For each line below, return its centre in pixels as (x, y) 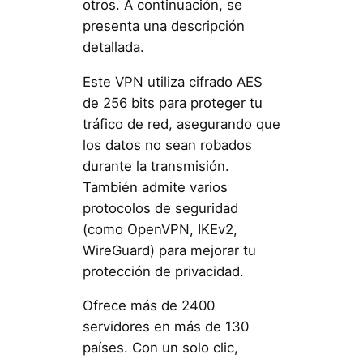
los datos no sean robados (167, 145)
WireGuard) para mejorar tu (169, 250)
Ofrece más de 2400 (148, 306)
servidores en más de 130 (165, 327)
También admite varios (155, 187)
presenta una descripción (163, 26)
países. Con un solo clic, (160, 348)
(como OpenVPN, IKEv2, (160, 229)
